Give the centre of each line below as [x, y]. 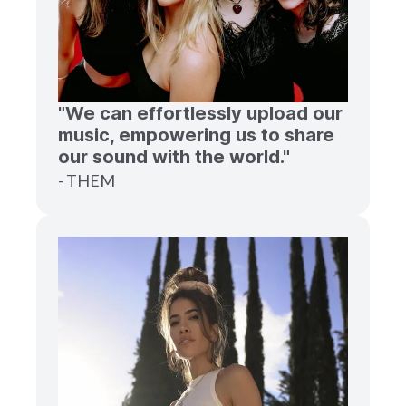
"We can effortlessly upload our [200, 113]
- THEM [87, 180]
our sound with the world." [174, 156]
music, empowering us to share [196, 135]
